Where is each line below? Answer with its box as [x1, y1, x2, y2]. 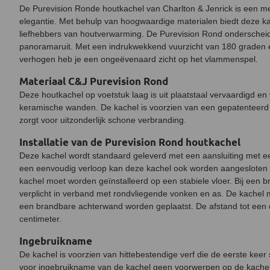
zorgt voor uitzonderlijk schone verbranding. [19, 115, 186, 125]
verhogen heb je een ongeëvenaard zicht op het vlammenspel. [19, 54, 258, 64]
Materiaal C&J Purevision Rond [19, 75, 168, 87]
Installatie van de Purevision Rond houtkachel [19, 136, 240, 148]
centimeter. [19, 214, 61, 224]
